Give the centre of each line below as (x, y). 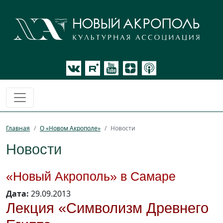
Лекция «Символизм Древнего (107, 208)
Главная (18, 128)
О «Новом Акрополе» (70, 128)
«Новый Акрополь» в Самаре (91, 176)
